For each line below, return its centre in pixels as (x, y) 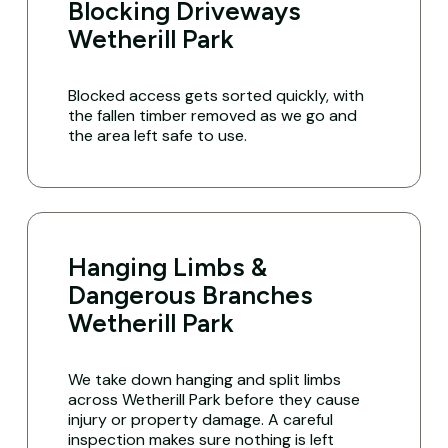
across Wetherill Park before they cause (214, 400)
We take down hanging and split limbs (205, 380)
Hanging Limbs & (168, 267)
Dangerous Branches (191, 295)
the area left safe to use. (158, 136)
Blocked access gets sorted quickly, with (216, 96)
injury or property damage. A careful (201, 420)
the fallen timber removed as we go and (213, 116)
